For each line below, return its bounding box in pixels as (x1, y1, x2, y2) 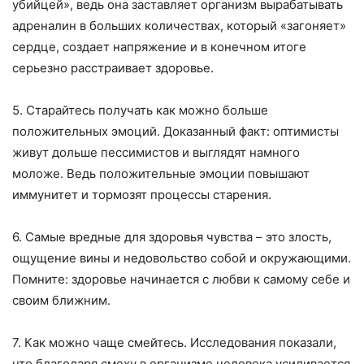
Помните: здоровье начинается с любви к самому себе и (12, 271, 350, 288)
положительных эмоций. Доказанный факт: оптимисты (12, 123, 339, 140)
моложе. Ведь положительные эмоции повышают (12, 166, 310, 182)
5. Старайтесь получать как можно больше (12, 102, 268, 119)
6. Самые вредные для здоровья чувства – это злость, (12, 229, 331, 245)
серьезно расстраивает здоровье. (12, 60, 214, 76)
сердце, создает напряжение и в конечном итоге (12, 39, 306, 55)
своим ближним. (12, 292, 110, 309)
